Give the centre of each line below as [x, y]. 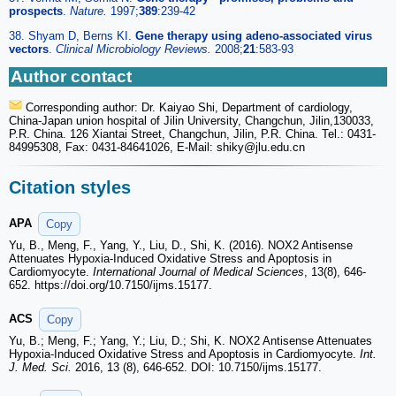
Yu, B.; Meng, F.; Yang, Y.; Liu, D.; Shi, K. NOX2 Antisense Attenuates [190, 341]
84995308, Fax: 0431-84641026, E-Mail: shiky [126, 147]
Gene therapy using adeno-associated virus [254, 35]
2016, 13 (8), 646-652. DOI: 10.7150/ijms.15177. [197, 368]
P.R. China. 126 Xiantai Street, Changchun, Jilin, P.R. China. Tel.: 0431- [192, 133]
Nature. [90, 11]
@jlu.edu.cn [274, 147]
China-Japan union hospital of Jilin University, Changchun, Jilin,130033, [191, 120]
